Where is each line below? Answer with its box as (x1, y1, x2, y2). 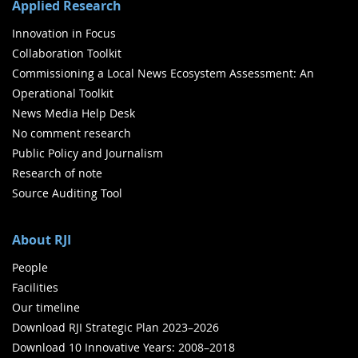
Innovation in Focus (12, 26, 116, 42)
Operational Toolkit (12, 86, 113, 101)
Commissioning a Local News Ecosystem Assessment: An (12, 66, 314, 82)
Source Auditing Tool (12, 185, 122, 201)
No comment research (12, 125, 131, 141)
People (12, 260, 48, 276)
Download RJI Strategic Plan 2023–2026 (12, 320, 219, 336)
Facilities (12, 280, 58, 296)
